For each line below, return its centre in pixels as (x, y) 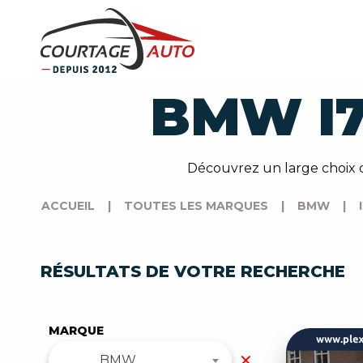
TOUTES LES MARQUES (196, 205)
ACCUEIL (68, 205)
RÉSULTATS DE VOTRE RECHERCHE (192, 272)
